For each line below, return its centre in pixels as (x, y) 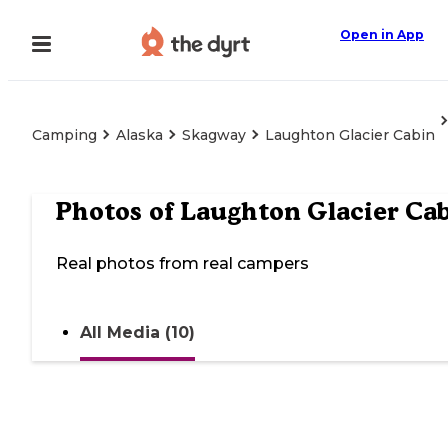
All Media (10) (137, 333)
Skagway (214, 135)
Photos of (118, 211)
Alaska (139, 135)
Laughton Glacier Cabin (350, 135)
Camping (64, 135)
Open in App (382, 34)
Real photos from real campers (182, 264)
